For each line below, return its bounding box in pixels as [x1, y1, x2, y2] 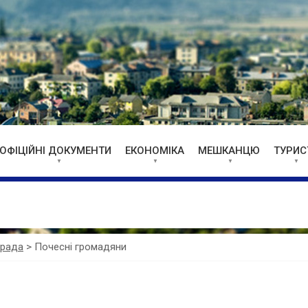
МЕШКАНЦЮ [198, 144, 260, 157]
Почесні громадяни [34, 241, 126, 253]
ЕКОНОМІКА [125, 144, 184, 157]
